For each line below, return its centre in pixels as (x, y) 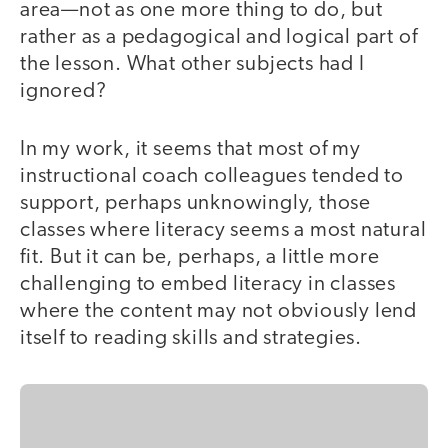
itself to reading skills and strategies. (191, 339)
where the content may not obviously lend (218, 312)
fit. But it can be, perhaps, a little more (200, 258)
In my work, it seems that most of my (190, 150)
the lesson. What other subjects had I (192, 64)
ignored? (63, 91)
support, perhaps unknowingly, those (195, 204)
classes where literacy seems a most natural (223, 231)
